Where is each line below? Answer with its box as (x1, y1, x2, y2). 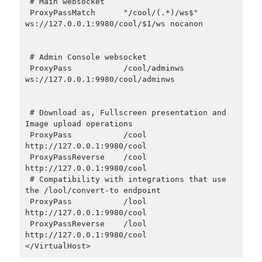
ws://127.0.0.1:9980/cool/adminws (25, 75, 175, 84)
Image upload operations (25, 119, 133, 129)
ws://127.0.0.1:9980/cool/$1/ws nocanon (25, 19, 203, 29)
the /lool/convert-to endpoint (25, 186, 161, 195)
